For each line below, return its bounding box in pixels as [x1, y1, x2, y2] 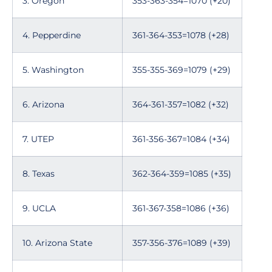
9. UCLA [22, 203, 56, 214]
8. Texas [22, 168, 55, 179]
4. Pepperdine [22, 30, 81, 41]
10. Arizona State [22, 237, 92, 248]
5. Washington [22, 64, 84, 75]
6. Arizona [22, 99, 64, 110]
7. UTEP [22, 134, 54, 144]
